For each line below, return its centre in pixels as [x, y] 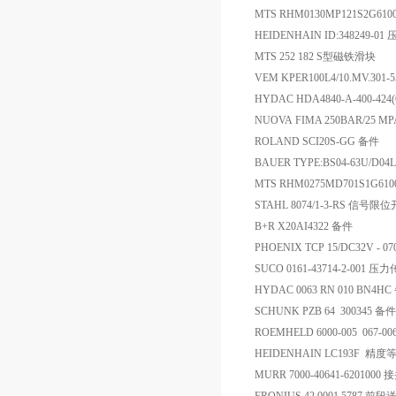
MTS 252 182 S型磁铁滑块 [315, 57]
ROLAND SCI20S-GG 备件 [317, 141]
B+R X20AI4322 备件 [304, 226]
